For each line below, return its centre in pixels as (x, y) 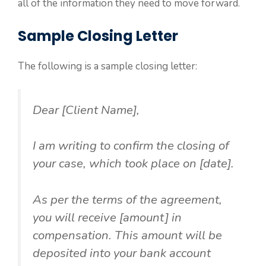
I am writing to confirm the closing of (131, 146)
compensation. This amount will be (127, 235)
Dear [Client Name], (86, 110)
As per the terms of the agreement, (127, 199)
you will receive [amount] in (107, 217)
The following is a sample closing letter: (107, 66)
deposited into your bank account (122, 253)
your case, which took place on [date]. (133, 164)
